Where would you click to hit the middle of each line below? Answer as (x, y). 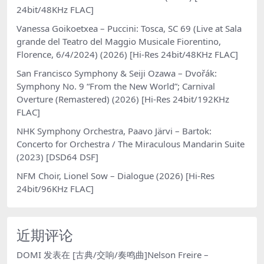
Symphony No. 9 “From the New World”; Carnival (116, 86)
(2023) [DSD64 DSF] (57, 156)
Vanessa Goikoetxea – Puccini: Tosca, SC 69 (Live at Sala (129, 28)
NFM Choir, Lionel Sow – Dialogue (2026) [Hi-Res (115, 175)
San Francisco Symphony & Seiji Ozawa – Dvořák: (117, 73)
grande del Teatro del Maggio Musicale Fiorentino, (119, 41)
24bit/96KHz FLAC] (55, 188)
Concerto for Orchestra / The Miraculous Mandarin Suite (131, 143)
